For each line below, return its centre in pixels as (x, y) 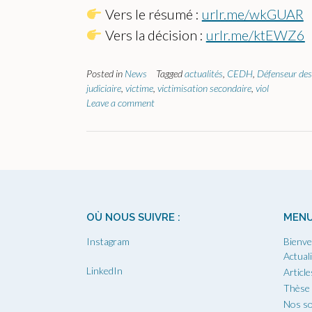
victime (139, 88)
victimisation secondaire (204, 88)
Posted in (106, 74)
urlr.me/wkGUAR (252, 14)
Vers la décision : (154, 35)
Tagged (170, 74)
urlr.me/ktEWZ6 (255, 35)
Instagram (108, 242)
